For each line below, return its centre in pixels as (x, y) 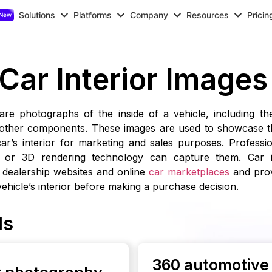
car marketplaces (189, 172)
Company (149, 15)
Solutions (37, 15)
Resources (208, 15)
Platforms (93, 15)
